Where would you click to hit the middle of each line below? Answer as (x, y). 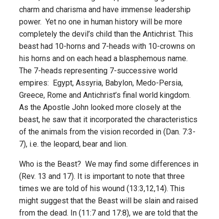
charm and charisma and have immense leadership (105, 10)
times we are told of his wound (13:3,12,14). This (102, 188)
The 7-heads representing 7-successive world (98, 71)
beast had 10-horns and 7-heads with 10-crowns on (107, 46)
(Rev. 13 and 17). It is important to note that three (102, 176)
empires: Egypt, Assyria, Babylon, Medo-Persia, (101, 83)
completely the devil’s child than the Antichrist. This (106, 34)
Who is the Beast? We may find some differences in (109, 164)
